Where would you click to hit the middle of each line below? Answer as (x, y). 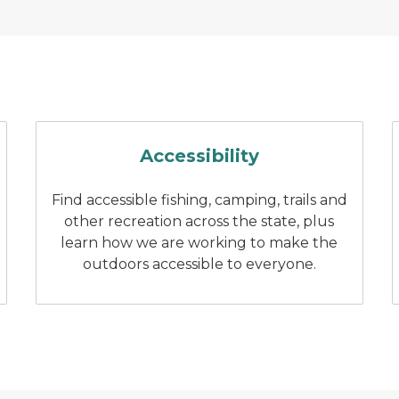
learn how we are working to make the (199, 243)
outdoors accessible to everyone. (199, 264)
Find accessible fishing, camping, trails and (199, 200)
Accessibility (199, 156)
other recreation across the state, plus (199, 221)
